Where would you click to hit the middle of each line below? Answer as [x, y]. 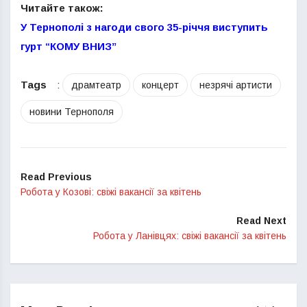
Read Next [261, 221]
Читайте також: [62, 8]
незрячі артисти [236, 85]
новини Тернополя [72, 112]
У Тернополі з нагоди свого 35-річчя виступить [144, 27]
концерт [160, 85]
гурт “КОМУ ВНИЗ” [69, 46]
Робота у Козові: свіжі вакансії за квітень [111, 192]
